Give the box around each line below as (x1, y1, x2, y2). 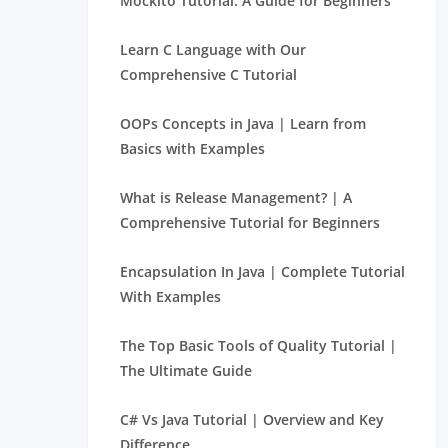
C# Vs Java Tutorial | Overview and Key (120, 410, 384, 429)
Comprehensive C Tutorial (120, 65, 297, 84)
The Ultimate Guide (120, 361, 252, 380)
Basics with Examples (120, 139, 265, 158)
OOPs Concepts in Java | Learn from (120, 114, 366, 133)
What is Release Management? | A (120, 188, 352, 207)
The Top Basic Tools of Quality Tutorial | (120, 336, 397, 355)
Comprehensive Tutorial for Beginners (120, 213, 380, 232)
